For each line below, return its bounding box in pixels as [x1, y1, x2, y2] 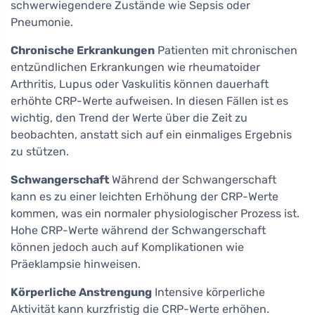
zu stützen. [11, 144, 69, 158]
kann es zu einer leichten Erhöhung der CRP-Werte [11, 189, 278, 203]
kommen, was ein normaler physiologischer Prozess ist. [11, 206, 300, 220]
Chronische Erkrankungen [11, 43, 155, 57]
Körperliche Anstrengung [11, 285, 152, 299]
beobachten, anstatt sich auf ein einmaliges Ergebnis [11, 127, 292, 141]
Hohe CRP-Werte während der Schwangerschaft [11, 223, 266, 237]
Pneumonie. [11, 15, 73, 29]
